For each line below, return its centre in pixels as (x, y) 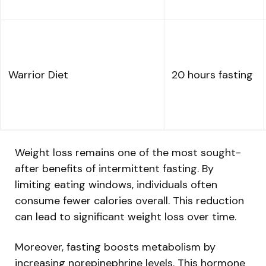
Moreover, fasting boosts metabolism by (115, 247)
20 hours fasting (212, 75)
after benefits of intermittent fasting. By (114, 169)
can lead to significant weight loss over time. (126, 217)
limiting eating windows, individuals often (116, 185)
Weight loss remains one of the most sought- (128, 153)
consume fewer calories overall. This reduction (129, 201)
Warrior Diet (38, 75)
